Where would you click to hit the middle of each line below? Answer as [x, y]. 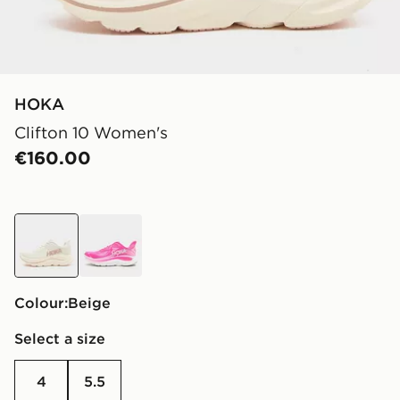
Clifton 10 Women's [91, 133]
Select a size [60, 339]
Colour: [41, 303]
